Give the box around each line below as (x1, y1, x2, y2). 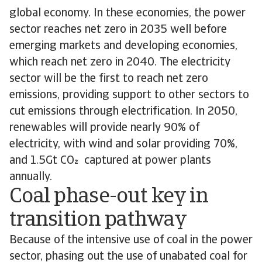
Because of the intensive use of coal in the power (9, 235, 253, 246)
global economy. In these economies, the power (9, 8, 246, 19)
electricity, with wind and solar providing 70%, (9, 139, 237, 150)
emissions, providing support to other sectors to (9, 89, 249, 101)
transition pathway (9, 210, 187, 231)
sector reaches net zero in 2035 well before (9, 24, 227, 36)
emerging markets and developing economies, (9, 40, 237, 52)
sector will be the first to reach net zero (9, 73, 208, 85)
